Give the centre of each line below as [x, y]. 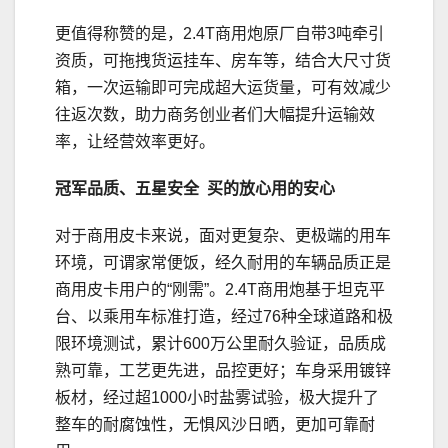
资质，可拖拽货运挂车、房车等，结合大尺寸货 [223, 61]
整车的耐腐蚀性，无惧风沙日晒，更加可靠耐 [215, 425]
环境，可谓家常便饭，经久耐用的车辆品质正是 [223, 263]
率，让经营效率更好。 [135, 142]
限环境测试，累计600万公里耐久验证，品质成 [220, 344]
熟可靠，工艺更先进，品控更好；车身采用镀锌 [223, 371]
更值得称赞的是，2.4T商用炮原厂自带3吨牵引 [219, 34]
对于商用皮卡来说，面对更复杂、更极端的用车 [223, 236]
